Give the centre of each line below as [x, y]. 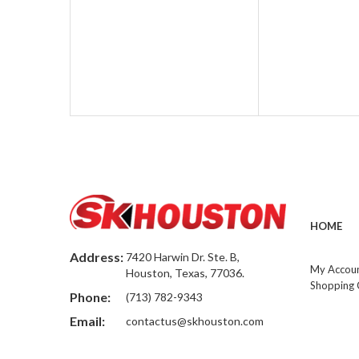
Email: [87, 321]
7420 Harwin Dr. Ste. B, [183, 256]
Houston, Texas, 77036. [185, 272]
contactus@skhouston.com [195, 321]
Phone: [90, 296]
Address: [97, 256]
